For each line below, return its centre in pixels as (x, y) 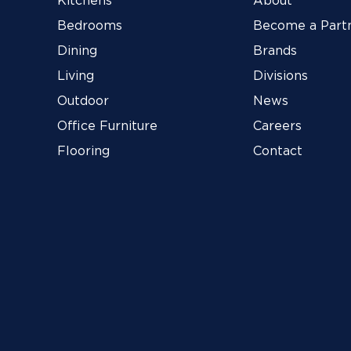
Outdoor (83, 101)
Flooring (84, 151)
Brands (275, 51)
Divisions (280, 76)
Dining (78, 51)
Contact (277, 151)
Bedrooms (90, 25)
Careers (277, 126)
